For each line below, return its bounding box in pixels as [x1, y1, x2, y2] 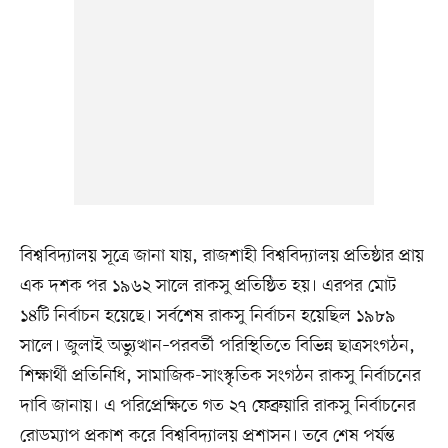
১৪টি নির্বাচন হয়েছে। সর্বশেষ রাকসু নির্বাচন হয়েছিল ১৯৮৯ [19, 303, 396, 328]
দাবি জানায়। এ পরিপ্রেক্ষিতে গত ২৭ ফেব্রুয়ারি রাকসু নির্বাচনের [19, 393, 416, 418]
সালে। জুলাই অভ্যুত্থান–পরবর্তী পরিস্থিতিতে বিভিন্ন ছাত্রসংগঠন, [19, 333, 415, 358]
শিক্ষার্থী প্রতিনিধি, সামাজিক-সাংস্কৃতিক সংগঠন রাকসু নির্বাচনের [19, 363, 421, 388]
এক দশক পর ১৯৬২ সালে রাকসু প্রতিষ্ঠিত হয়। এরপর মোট [19, 273, 396, 298]
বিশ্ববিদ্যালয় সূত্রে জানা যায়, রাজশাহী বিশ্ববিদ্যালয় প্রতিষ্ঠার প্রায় [19, 243, 424, 268]
